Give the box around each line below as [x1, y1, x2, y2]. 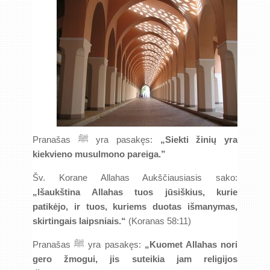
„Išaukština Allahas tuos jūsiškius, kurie [33, 187, 237, 197]
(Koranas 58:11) [126, 216, 191, 226]
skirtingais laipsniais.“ [33, 216, 126, 226]
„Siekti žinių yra [160, 134, 238, 145]
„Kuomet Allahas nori [144, 239, 238, 250]
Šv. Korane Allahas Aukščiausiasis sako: [33, 172, 237, 183]
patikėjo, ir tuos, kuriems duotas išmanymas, [33, 201, 237, 212]
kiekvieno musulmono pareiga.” [33, 149, 166, 159]
